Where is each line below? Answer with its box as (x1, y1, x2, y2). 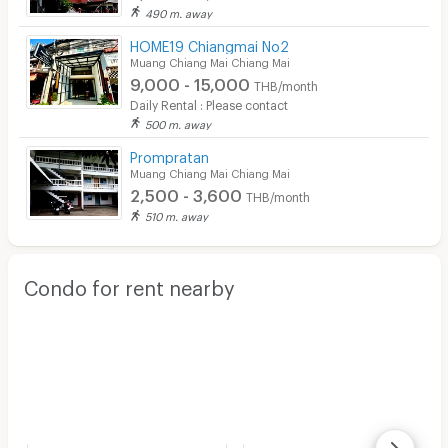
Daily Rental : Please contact (130, 97, 289, 108)
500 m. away (145, 117, 212, 127)
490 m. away (145, 6, 213, 16)
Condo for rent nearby (23, 275, 235, 292)
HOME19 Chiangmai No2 (130, 37, 290, 49)
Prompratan (130, 149, 210, 160)
